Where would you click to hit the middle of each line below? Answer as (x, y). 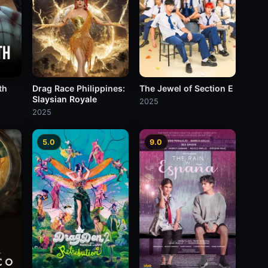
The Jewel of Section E (186, 89)
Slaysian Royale (64, 99)
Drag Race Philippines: (78, 89)
